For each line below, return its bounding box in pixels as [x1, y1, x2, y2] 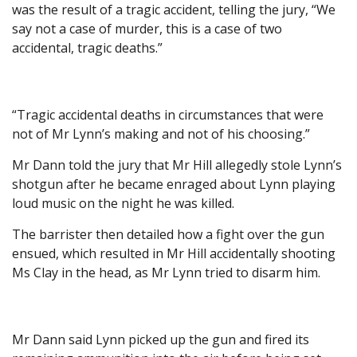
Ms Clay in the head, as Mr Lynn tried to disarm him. [12, 264, 327, 282]
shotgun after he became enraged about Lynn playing [12, 175, 335, 194]
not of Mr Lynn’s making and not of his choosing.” [12, 125, 310, 143]
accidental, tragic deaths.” [12, 39, 163, 57]
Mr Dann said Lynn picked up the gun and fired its [12, 331, 309, 349]
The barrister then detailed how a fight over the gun [12, 226, 324, 244]
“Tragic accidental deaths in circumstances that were [12, 106, 324, 124]
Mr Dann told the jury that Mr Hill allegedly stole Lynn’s [12, 156, 342, 175]
